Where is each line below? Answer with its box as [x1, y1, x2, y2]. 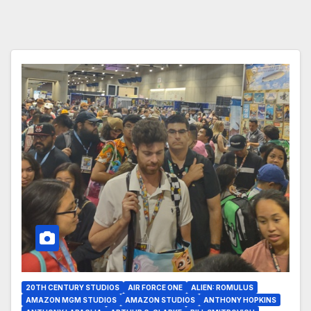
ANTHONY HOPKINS [203, 296, 276, 305]
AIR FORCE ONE [128, 283, 183, 292]
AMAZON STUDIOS [125, 296, 195, 305]
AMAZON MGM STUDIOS [26, 296, 117, 305]
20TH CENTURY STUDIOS [26, 283, 119, 292]
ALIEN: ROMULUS [191, 283, 253, 292]
